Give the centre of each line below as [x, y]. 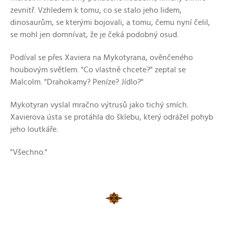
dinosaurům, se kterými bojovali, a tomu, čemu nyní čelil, [110, 22]
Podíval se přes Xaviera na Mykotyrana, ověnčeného [102, 57]
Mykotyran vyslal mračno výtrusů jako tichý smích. [99, 105]
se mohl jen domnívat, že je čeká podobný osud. [94, 34]
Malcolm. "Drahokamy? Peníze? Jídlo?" [77, 82]
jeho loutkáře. [34, 129]
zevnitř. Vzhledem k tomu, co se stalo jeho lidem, [96, 10]
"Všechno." [29, 152]
